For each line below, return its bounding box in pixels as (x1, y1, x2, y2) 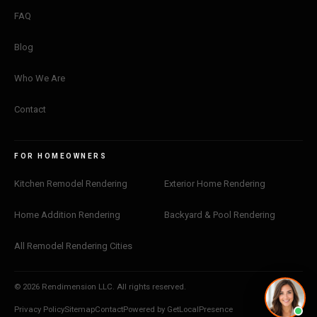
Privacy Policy (14, 304, 64, 314)
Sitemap (64, 304, 95, 314)
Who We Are (14, 72, 65, 83)
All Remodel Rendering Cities (14, 240, 132, 251)
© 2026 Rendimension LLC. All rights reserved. (14, 282, 186, 292)
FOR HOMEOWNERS (14, 152, 107, 160)
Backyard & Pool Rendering (164, 209, 275, 220)
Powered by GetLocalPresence (123, 304, 233, 314)
